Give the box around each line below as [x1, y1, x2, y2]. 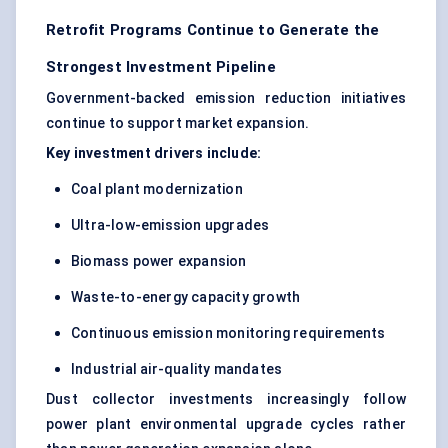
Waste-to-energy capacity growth [71, 289, 301, 306]
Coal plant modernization [71, 181, 243, 198]
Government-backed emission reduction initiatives [46, 90, 406, 107]
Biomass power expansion [71, 253, 247, 270]
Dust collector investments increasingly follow [46, 391, 406, 408]
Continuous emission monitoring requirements [71, 325, 386, 342]
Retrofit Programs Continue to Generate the [46, 21, 380, 40]
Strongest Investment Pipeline [46, 58, 276, 77]
